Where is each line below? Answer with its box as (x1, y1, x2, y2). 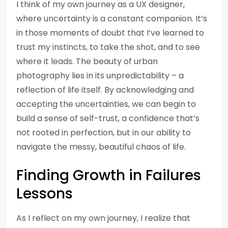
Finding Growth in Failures (16, 165, 201, 185)
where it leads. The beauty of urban (16, 55, 158, 67)
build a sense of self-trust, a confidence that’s (16, 112, 199, 124)
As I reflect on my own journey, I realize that (16, 212, 190, 224)
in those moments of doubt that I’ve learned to (16, 27, 204, 39)
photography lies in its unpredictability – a (16, 70, 184, 81)
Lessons (16, 184, 73, 204)
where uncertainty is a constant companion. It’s (16, 13, 207, 24)
